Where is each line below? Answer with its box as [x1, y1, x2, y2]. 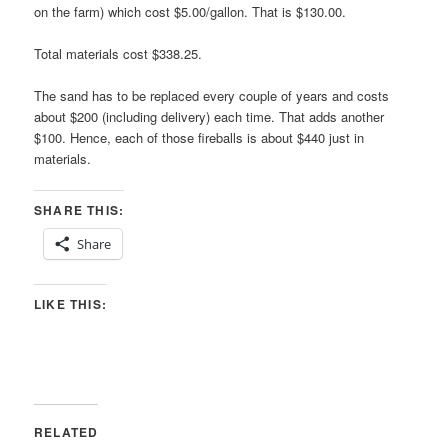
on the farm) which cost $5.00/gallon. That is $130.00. [34, 2, 347, 22]
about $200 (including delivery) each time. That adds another [34, 107, 385, 127]
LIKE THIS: [34, 295, 108, 314]
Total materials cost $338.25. [34, 44, 203, 64]
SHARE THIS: [34, 201, 125, 220]
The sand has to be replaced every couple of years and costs [34, 86, 390, 106]
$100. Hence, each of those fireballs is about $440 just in [34, 128, 365, 148]
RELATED [34, 423, 99, 442]
